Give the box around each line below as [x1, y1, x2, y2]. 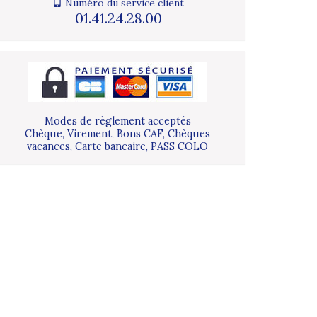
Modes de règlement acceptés [44, 115, 191, 128]
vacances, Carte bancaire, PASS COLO [27, 140, 208, 154]
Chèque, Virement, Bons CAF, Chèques [25, 127, 210, 141]
